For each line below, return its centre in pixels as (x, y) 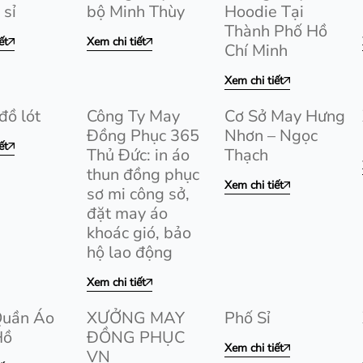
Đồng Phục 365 (143, 136)
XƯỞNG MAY (136, 318)
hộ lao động (130, 252)
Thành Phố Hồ (276, 31)
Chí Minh (256, 51)
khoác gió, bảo (139, 233)
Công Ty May (133, 116)
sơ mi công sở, (138, 194)
